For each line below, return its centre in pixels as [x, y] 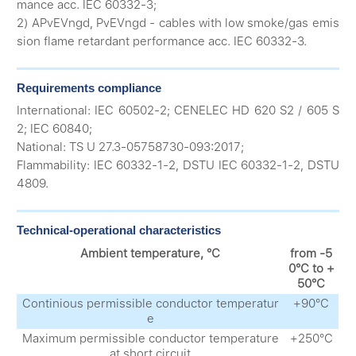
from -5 [311, 253]
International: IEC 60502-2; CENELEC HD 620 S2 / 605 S [178, 111]
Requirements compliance [89, 87]
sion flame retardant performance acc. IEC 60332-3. [162, 42]
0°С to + [311, 268]
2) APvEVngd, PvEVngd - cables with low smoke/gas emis [178, 23]
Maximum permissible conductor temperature [150, 338]
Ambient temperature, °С [151, 253]
